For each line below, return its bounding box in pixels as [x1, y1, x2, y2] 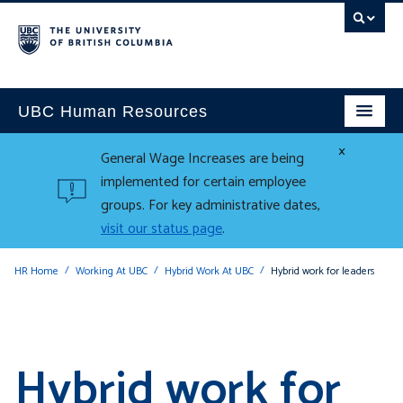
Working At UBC [76, 263, 148, 280]
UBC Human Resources [18, 103, 208, 121]
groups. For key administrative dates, [101, 193, 320, 218]
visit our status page [101, 217, 222, 241]
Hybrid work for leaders [271, 263, 375, 280]
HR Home [14, 263, 58, 280]
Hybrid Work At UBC [165, 263, 254, 280]
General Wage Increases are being [101, 147, 304, 171]
